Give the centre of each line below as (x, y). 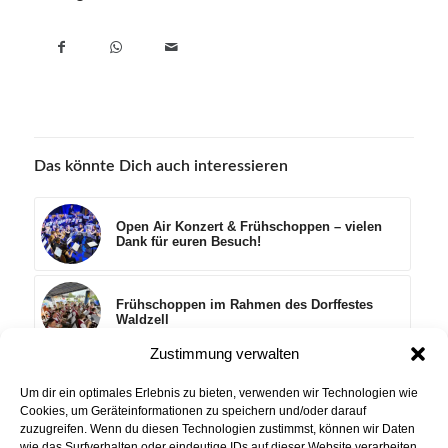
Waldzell (142, 320)
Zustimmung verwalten (224, 353)
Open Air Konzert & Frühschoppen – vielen (248, 227)
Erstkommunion (165, 390)
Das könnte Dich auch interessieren (160, 166)
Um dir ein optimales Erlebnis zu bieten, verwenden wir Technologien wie (219, 393)
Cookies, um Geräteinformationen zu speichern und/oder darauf (193, 411)
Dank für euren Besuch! (188, 242)
